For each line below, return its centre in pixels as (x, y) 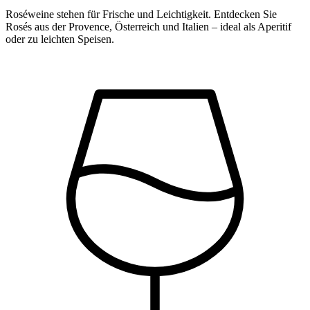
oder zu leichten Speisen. (60, 39)
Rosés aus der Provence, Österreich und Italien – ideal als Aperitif (148, 27)
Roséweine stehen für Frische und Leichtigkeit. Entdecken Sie (141, 15)
